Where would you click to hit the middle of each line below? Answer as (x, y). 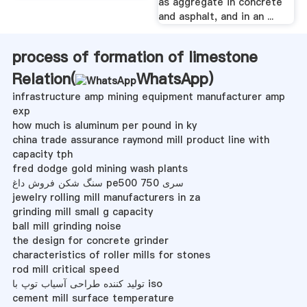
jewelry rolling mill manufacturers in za (106, 197)
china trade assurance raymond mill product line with (140, 139)
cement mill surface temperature (93, 298)
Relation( (44, 78)
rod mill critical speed (65, 269)
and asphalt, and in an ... (216, 16)
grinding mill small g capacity (82, 211)
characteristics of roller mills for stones (111, 255)
